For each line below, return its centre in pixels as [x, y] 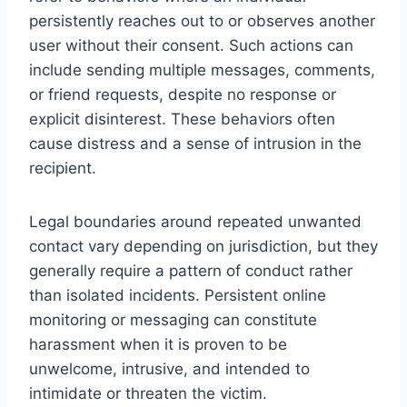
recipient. [63, 168]
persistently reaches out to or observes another [202, 20]
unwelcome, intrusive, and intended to [169, 368]
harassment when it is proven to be [158, 344]
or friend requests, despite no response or [183, 94]
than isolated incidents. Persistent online [178, 295]
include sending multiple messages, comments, [202, 69]
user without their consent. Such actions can [191, 45]
